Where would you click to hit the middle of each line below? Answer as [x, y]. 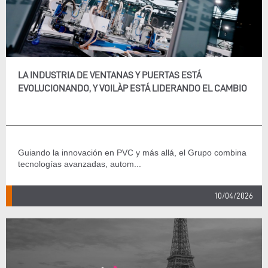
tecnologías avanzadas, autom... [80, 164]
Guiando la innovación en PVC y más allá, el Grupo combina [132, 153]
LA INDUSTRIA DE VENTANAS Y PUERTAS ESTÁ [110, 75]
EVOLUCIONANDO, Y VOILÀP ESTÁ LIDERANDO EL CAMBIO [133, 88]
